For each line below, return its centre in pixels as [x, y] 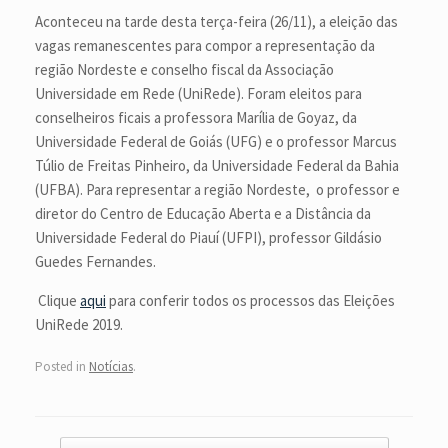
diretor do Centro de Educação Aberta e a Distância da [203, 213]
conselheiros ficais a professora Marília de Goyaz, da [196, 117]
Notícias [111, 366]
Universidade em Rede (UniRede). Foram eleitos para [198, 93]
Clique [57, 300]
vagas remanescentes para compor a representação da [205, 45]
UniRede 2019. [79, 324]
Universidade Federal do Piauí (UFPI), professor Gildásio [208, 237]
